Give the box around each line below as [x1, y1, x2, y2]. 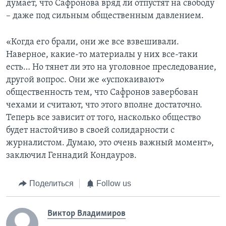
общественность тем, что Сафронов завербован [6, 88, 198, 98]
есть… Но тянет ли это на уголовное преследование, [6, 63, 216, 73]
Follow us [96, 179, 131, 188]
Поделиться [29, 179, 74, 188]
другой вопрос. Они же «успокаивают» [6, 75, 164, 85]
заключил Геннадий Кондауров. [6, 151, 137, 161]
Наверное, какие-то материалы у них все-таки [6, 50, 198, 60]
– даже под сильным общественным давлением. [6, 11, 204, 21]
